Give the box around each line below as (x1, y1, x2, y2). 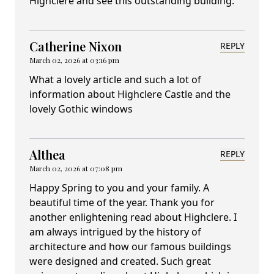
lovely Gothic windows (29, 102, 133, 116)
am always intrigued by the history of (29, 225, 201, 239)
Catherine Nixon (29, 38, 122, 55)
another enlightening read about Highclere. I (29, 210, 237, 224)
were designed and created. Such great (29, 254, 211, 268)
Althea (29, 146, 65, 163)
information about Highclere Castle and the (29, 87, 231, 102)
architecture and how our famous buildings (29, 240, 231, 254)
